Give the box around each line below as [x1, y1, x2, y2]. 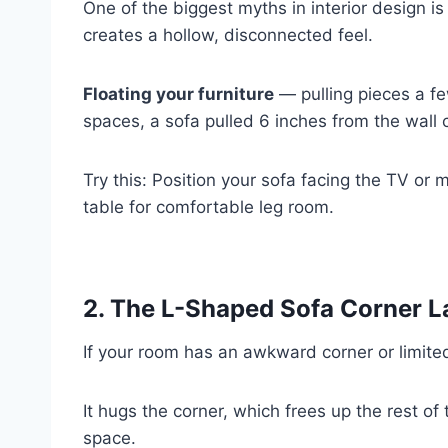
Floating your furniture [83, 83, 274, 104]
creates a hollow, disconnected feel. [83, 24, 373, 45]
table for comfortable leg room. [83, 196, 334, 217]
